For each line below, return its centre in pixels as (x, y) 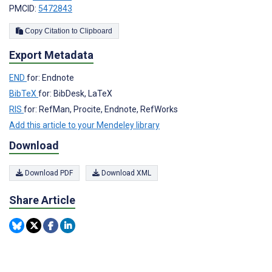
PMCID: (24, 8)
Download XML (125, 173)
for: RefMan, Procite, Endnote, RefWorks (101, 109)
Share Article (42, 200)
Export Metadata (51, 55)
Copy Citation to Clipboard (96, 31)
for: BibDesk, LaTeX (75, 93)
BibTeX (24, 93)
